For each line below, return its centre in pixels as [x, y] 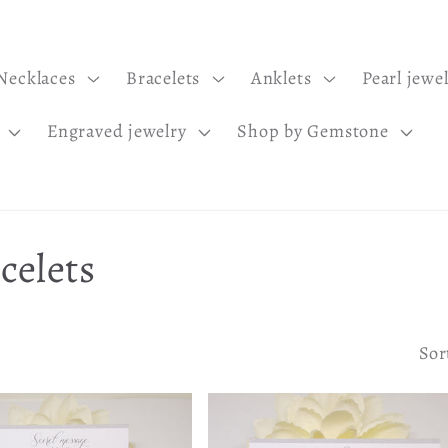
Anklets [281, 78]
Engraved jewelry [117, 131]
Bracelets [163, 78]
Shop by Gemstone [313, 131]
